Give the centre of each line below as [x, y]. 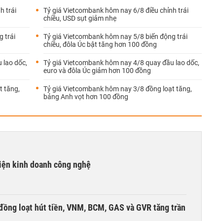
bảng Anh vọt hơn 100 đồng [86, 97]
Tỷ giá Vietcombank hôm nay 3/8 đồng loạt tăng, [118, 89]
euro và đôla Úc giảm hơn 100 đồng [97, 71]
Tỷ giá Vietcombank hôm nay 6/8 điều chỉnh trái [116, 10]
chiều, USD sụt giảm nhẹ [80, 18]
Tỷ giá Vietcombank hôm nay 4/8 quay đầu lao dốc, [121, 63]
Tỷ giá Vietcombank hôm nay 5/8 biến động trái [115, 37]
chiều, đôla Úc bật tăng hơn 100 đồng [100, 44]
